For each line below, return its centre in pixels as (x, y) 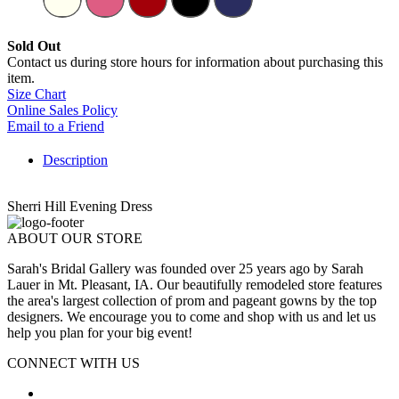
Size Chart (37, 94)
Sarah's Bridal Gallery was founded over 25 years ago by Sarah (185, 269)
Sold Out (34, 46)
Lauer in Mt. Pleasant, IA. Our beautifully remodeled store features (195, 285)
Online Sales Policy (62, 110)
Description (75, 160)
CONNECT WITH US (73, 363)
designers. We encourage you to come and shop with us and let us (191, 317)
